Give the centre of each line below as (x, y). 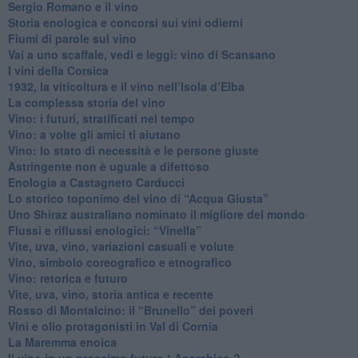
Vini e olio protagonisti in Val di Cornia (113, 326)
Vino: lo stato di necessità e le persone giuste (133, 151)
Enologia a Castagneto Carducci (96, 183)
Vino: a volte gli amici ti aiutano (94, 135)
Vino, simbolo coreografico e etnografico (119, 263)
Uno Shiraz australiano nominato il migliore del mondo (156, 215)
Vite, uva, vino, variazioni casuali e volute (121, 247)
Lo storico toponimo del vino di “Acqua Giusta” (138, 199)
